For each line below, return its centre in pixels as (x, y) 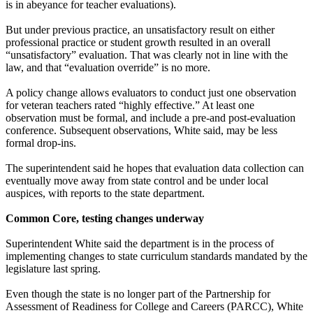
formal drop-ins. (41, 143)
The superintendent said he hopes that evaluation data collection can (155, 168)
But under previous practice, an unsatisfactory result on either (140, 29)
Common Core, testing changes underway (105, 218)
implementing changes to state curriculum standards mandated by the (156, 256)
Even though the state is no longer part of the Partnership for (138, 293)
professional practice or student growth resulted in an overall (138, 42)
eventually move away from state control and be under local (137, 180)
